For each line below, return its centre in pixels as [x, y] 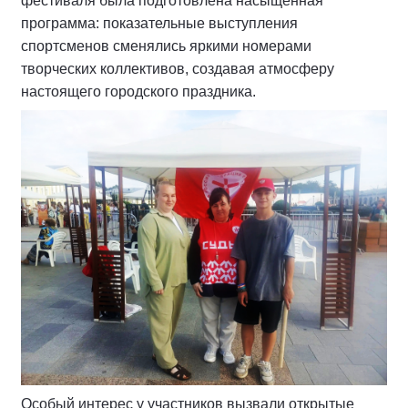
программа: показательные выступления [159, 23]
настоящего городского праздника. [138, 92]
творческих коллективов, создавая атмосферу [178, 69]
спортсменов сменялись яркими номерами [166, 46]
